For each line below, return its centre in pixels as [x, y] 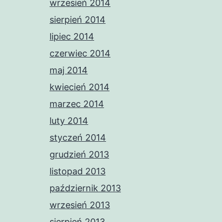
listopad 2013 [78, 171]
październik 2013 [85, 188]
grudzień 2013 [79, 154]
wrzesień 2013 [80, 205]
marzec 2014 [77, 104]
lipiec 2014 [72, 36]
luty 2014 [69, 121]
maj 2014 [69, 70]
